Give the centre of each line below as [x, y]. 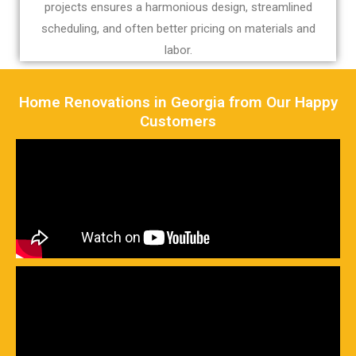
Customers [178, 122]
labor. [178, 50]
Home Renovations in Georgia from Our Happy [178, 103]
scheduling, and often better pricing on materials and [178, 29]
